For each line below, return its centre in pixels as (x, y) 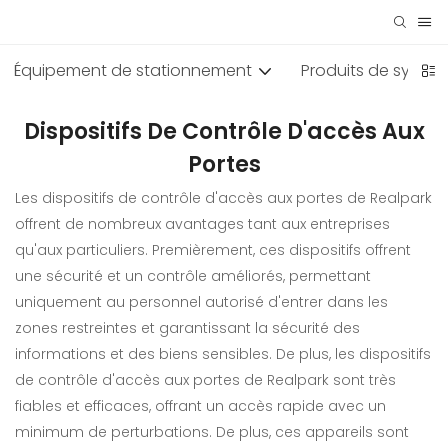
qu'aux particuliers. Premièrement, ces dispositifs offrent (213, 250)
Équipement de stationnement (133, 70)
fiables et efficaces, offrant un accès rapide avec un (200, 406)
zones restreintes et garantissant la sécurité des (187, 328)
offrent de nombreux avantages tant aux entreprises (202, 224)
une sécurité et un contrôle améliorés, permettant (193, 276)
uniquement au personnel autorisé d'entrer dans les (201, 302)
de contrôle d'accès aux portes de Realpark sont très (205, 380)
